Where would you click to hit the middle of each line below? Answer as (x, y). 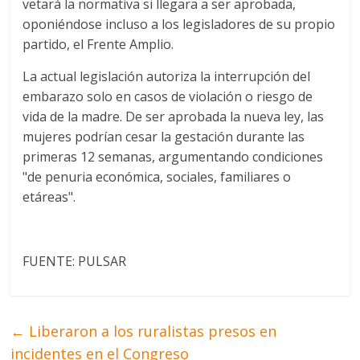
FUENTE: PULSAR (75, 262)
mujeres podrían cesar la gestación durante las (164, 137)
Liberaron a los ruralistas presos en (151, 331)
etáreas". (49, 197)
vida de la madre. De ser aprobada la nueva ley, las (174, 117)
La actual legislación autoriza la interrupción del (167, 77)
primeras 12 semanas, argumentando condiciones (173, 157)
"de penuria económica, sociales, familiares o (157, 177)
